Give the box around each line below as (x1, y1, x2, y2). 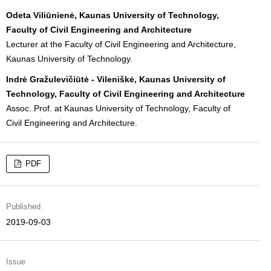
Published (6, 201, 41, 211)
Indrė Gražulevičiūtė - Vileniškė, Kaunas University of (6, 74, 226, 84)
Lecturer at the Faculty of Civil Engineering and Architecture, (6, 39, 236, 49)
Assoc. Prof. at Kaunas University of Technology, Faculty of (6, 103, 230, 113)
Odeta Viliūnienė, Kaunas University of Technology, (6, 10, 219, 20)
